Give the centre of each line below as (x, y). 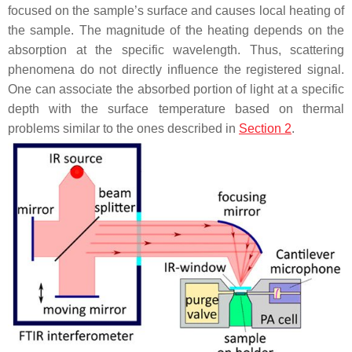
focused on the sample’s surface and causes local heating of (176, 11)
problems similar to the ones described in (123, 129)
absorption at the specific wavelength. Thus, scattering (176, 50)
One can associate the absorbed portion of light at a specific (176, 90)
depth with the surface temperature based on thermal (176, 109)
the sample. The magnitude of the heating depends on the (176, 31)
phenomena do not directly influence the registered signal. (176, 70)
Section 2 (265, 129)
